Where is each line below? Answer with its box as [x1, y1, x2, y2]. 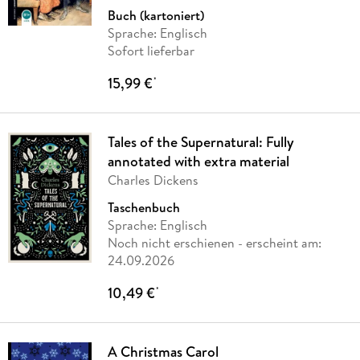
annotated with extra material [107, 150, 289, 171]
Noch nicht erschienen [107, 233, 235, 252]
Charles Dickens [107, 170, 198, 189]
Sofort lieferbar [107, 41, 194, 59]
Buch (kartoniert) [107, 6, 204, 24]
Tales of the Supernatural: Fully [107, 131, 294, 152]
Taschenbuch [107, 198, 180, 216]
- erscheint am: [234, 233, 321, 252]
